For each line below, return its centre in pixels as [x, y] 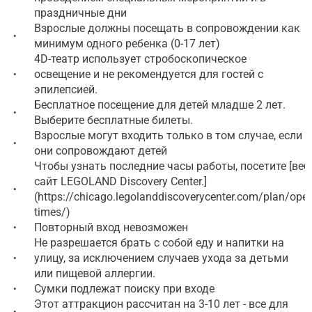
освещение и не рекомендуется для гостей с [149, 74]
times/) [52, 212]
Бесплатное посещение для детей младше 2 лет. [160, 104]
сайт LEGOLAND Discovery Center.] [120, 181]
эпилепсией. [66, 89]
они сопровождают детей [101, 150]
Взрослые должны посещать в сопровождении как [167, 28]
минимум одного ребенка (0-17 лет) [127, 43]
